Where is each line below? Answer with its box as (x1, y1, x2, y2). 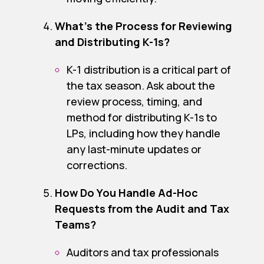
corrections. (66, 158, 127, 173)
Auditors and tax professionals (66, 245, 219, 260)
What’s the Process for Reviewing (54, 19, 232, 34)
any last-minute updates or (66, 142, 202, 157)
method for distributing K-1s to (66, 110, 217, 125)
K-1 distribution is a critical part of (66, 62, 231, 77)
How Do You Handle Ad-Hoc (54, 186, 198, 200)
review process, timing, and (66, 94, 202, 109)
